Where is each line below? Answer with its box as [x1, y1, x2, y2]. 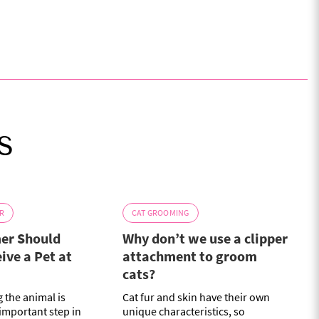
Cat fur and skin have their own [122, 290, 270, 305]
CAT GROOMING [131, 207, 189, 219]
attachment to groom [122, 247, 257, 266]
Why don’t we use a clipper [122, 229, 288, 248]
